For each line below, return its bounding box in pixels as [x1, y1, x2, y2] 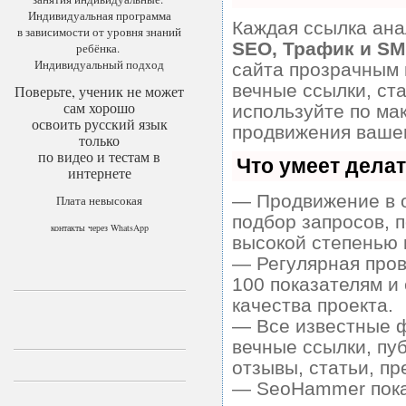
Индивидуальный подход [34, 56, 165, 72]
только [79, 130, 121, 150]
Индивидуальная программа [27, 7, 171, 24]
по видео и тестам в [38, 147, 161, 166]
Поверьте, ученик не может [14, 82, 185, 101]
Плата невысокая [56, 192, 143, 208]
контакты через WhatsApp [50, 221, 149, 234]
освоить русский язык [31, 114, 168, 133]
